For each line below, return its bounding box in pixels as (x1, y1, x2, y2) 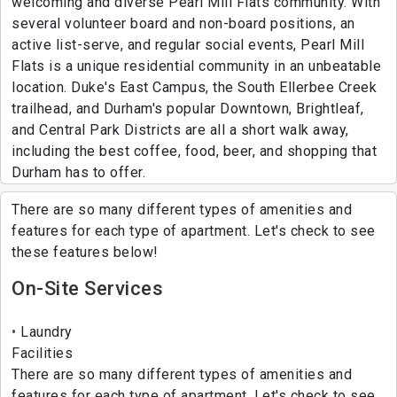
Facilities (12, 345, 73, 362)
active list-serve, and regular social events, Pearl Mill (12, 36, 364, 54)
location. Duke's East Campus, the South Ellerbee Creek (12, 79, 377, 97)
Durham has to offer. (12, 164, 145, 182)
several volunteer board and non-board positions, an (12, 15, 355, 33)
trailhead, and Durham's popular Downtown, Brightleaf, (12, 100, 364, 118)
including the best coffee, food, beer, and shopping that (12, 143, 377, 160)
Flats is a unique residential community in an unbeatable (12, 58, 381, 75)
